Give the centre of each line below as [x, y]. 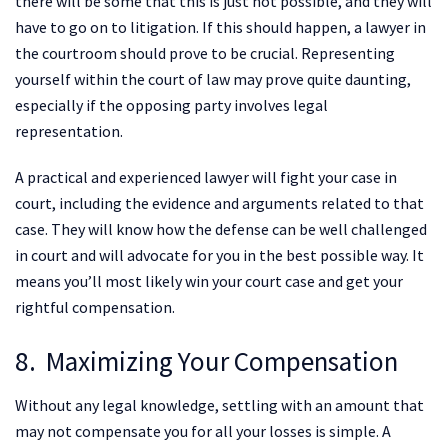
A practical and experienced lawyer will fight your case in [206, 176]
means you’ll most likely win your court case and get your [209, 280]
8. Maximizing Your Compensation [206, 360]
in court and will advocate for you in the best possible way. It [219, 254]
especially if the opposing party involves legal [171, 104]
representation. [69, 130]
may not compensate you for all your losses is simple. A [203, 431]
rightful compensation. [95, 306]
